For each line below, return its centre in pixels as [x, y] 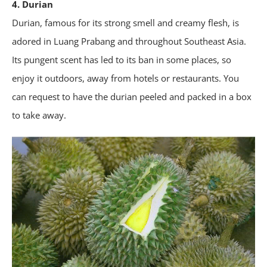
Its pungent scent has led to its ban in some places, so [122, 59]
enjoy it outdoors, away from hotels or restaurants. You [125, 78]
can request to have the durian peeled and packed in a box [132, 96]
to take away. [39, 115]
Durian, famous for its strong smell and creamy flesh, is [125, 22]
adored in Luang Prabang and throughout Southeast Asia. [129, 41]
